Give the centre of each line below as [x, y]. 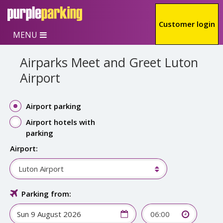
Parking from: [47, 194]
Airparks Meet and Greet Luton [109, 62]
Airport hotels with [60, 122]
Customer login [187, 24]
